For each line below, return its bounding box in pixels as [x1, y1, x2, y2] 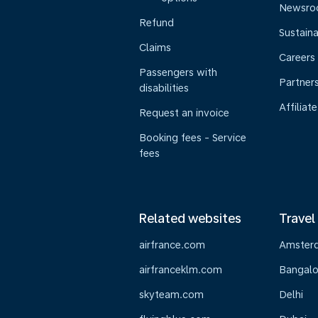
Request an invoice [139, 107, 229, 119]
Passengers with [139, 67, 217, 78]
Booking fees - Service [139, 132, 246, 143]
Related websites [139, 211, 241, 226]
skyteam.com [139, 289, 204, 300]
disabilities [139, 82, 189, 94]
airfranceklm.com [139, 264, 222, 275]
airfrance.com [139, 239, 205, 251]
